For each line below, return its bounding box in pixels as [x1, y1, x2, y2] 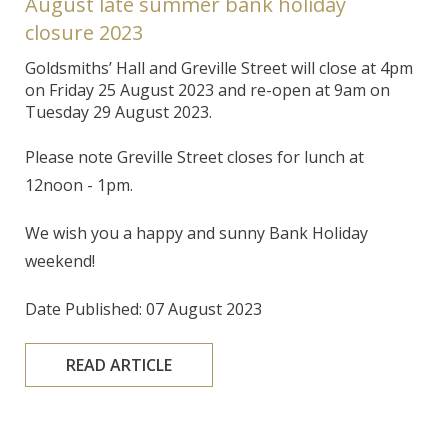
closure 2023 [24, 18, 143, 46]
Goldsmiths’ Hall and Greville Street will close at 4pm [24, 56, 413, 79]
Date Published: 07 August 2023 [24, 297, 262, 320]
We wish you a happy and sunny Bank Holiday [24, 221, 368, 244]
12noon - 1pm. [24, 173, 133, 196]
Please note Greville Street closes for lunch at [24, 145, 364, 168]
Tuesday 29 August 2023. [24, 100, 212, 123]
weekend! [24, 249, 95, 272]
